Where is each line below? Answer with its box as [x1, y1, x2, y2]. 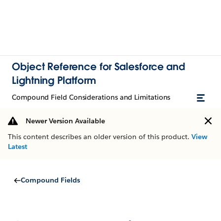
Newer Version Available [26, 116, 105, 125]
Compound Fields [21, 176, 80, 184]
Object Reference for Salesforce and [12, 60, 185, 73]
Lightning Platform [12, 74, 96, 87]
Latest [8, 142, 27, 151]
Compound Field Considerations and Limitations [12, 93, 171, 102]
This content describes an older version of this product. [8, 132, 191, 141]
